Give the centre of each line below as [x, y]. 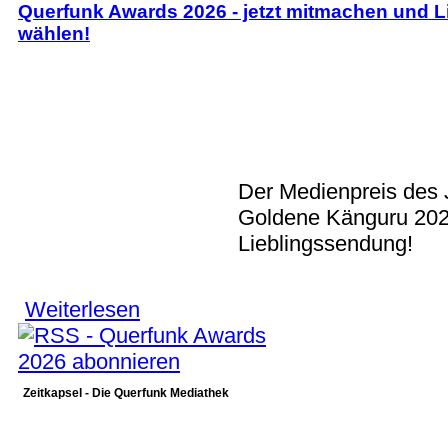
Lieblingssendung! [325, 244]
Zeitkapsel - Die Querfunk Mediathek [126, 392]
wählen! [54, 34]
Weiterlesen [82, 310]
